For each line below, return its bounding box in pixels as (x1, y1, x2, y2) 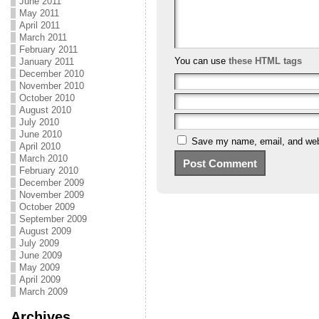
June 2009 (19, 250, 62, 261)
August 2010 (19, 105, 71, 115)
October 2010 (19, 93, 75, 103)
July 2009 (19, 238, 59, 249)
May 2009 (19, 262, 60, 273)
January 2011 (19, 56, 74, 67)
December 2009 (19, 177, 84, 188)
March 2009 (19, 286, 68, 297)
